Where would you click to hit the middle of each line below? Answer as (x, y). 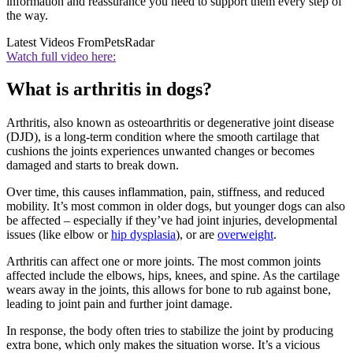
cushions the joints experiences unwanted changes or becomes (160, 151)
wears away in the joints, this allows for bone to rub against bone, (169, 290)
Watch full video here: (61, 56)
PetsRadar (129, 42)
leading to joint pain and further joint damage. (119, 304)
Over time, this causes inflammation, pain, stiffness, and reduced (165, 192)
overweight (245, 235)
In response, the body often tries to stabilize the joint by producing (170, 331)
